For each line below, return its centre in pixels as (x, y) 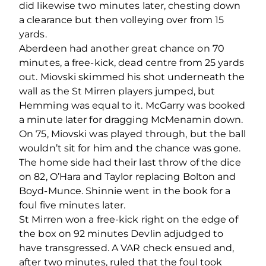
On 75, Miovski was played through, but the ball (132, 134)
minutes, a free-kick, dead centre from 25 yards (132, 62)
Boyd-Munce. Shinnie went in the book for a (125, 191)
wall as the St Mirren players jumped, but (117, 91)
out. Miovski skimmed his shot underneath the (132, 77)
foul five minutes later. (72, 205)
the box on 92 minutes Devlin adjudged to (121, 233)
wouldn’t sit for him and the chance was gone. (130, 148)
